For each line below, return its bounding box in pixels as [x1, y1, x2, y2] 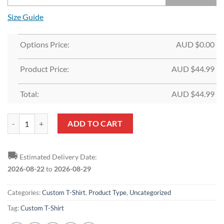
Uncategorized [129, 188, 171, 197]
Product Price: [19, 64, 69, 74]
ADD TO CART [67, 118, 123, 128]
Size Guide [7, 11, 43, 21]
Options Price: [19, 39, 69, 49]
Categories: [7, 188, 42, 197]
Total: [19, 88, 39, 98]
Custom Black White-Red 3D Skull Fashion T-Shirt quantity [7, 115, 190, 124]
